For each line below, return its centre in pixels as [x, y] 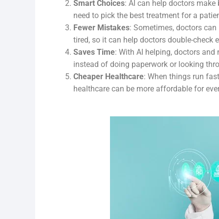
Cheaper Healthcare [109, 77]
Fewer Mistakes [101, 28]
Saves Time [94, 52]
